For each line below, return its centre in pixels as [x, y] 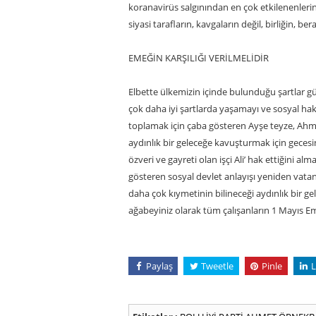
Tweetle [217, 266]
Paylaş [159, 266]
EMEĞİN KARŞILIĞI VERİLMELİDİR [199, 57]
